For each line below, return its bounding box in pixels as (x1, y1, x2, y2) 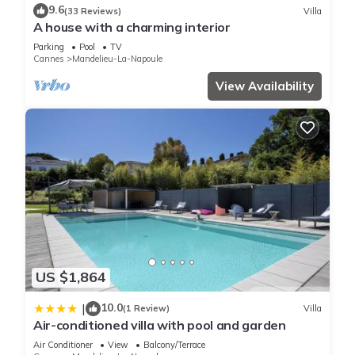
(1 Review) (123, 303, 170, 315)
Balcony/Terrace (143, 338, 205, 350)
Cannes (33, 53, 64, 65)
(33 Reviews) (64, 5, 121, 17)
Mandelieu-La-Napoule (72, 53, 162, 65)
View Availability (216, 78, 314, 94)
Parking (33, 41, 64, 53)
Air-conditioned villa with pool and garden (33, 316, 286, 333)
